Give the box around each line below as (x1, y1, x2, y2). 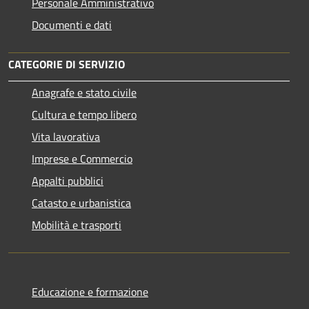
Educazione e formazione (32, 283, 148, 300)
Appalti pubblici (32, 172, 103, 189)
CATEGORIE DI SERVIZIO (8, 55, 125, 72)
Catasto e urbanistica (32, 194, 131, 211)
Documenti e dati (32, 16, 112, 33)
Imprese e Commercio (32, 150, 132, 167)
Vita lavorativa (32, 128, 100, 145)
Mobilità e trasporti (32, 216, 121, 233)
